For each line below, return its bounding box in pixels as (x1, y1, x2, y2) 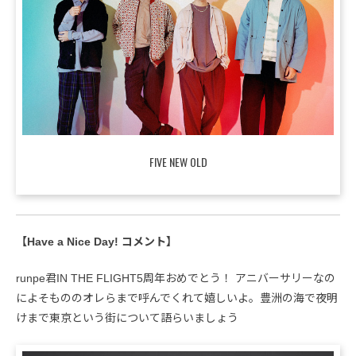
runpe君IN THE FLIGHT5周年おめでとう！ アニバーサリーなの (16, 272, 335, 285)
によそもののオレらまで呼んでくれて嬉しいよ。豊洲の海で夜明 (16, 292, 338, 305)
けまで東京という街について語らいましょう (16, 311, 238, 325)
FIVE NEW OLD (149, 153, 207, 171)
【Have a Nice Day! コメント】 (16, 235, 177, 249)
